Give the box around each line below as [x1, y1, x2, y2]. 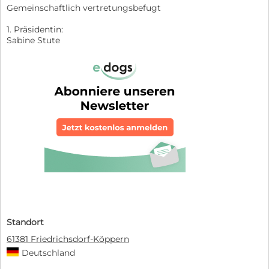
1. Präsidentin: [7, 23, 63, 35]
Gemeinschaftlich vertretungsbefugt [7, 2, 161, 13]
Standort [7, 216, 44, 228]
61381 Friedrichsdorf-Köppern [7, 233, 129, 244]
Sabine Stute [7, 34, 60, 46]
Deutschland [22, 247, 75, 258]
